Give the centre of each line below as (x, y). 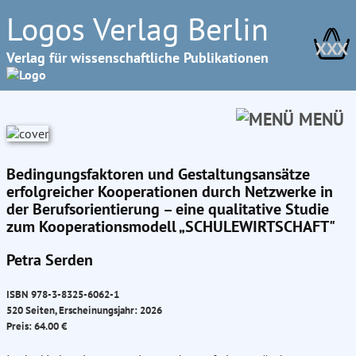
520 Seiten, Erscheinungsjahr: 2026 (84, 310)
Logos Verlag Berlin (137, 29)
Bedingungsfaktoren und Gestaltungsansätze (158, 174)
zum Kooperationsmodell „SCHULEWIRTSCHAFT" (171, 226)
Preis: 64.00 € (37, 326)
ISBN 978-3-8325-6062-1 (63, 294)
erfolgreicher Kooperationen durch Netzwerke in (170, 192)
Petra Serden (50, 260)
